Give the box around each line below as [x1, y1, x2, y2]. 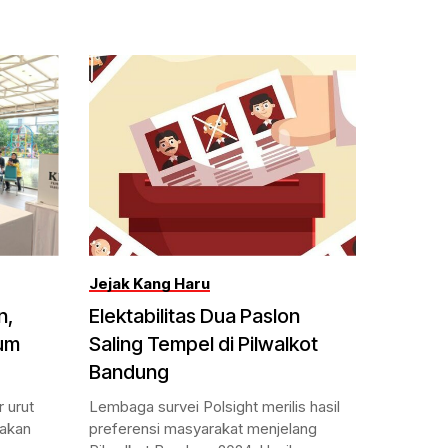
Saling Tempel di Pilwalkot [88, 331, 318, 356]
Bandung [88, 359, 169, 384]
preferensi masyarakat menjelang [88, 418, 317, 438]
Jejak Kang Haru [88, 273, 210, 293]
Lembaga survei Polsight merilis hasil [88, 396, 340, 416]
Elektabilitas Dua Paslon [88, 303, 300, 328]
